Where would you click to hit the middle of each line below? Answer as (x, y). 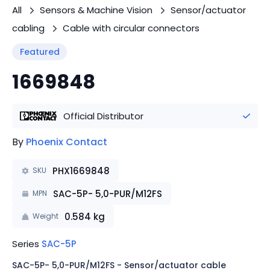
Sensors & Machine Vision (96, 10)
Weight (45, 216)
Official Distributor (103, 116)
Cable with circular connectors (131, 28)
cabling (28, 28)
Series (27, 244)
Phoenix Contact (67, 142)
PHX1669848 (81, 171)
